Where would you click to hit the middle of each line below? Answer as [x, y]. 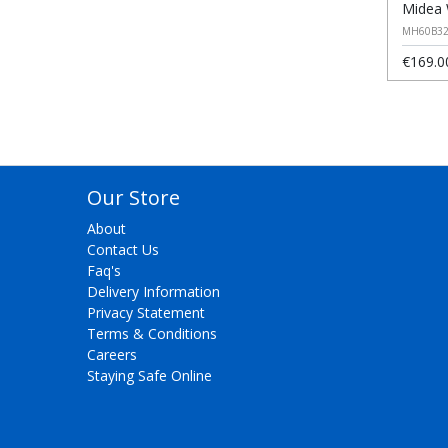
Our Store [133, 197]
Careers [112, 354]
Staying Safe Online [149, 375]
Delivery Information [153, 291]
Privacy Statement [146, 312]
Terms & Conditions [152, 333]
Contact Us [123, 249]
